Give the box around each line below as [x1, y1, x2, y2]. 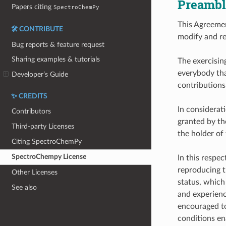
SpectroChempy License [12, 153, 87, 161]
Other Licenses [12, 168, 58, 176]
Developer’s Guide [12, 70, 69, 78]
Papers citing [12, 3, 54, 11]
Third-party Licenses [12, 123, 75, 131]
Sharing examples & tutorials [12, 55, 100, 64]
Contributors [12, 107, 51, 116]
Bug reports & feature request [12, 40, 105, 48]
